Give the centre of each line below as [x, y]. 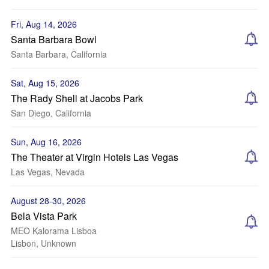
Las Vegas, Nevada [48, 172]
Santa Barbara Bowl [54, 39]
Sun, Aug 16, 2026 [46, 142]
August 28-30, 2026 [48, 201]
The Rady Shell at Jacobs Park [77, 98]
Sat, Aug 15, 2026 [45, 83]
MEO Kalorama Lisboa [54, 231]
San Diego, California [51, 113]
